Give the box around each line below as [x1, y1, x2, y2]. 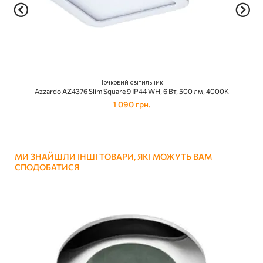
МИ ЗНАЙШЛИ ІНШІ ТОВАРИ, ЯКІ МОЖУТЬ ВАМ [15, 151, 212, 162]
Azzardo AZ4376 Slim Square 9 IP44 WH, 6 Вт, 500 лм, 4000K [34, 87, 229, 96]
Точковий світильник [100, 79, 163, 86]
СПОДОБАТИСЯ [15, 162, 79, 173]
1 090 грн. [113, 99, 150, 110]
